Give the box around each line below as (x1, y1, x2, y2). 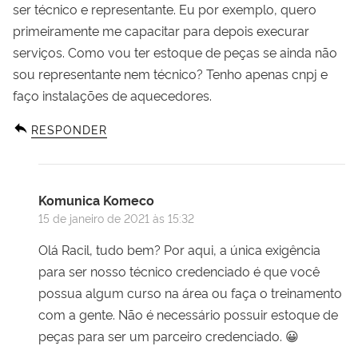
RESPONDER (31, 121, 108, 137)
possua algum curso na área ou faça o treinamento (38, 283, 342, 301)
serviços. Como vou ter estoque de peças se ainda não (13, 42, 337, 61)
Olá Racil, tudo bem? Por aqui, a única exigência (38, 240, 320, 258)
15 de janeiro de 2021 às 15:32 (38, 209, 194, 225)
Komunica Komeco (38, 190, 154, 209)
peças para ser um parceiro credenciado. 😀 (38, 326, 299, 344)
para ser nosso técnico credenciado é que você (38, 261, 320, 280)
